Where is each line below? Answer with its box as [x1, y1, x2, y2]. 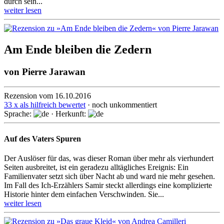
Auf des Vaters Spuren [4, 134, 81, 143]
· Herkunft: [49, 109, 88, 118]
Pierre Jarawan [22, 66, 85, 77]
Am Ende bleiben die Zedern [4, 42, 151, 56]
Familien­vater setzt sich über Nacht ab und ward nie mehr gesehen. [4, 171, 215, 180]
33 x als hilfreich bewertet [4, 100, 85, 109]
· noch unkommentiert [85, 100, 157, 109]
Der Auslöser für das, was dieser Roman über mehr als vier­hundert [4, 153, 213, 162]
